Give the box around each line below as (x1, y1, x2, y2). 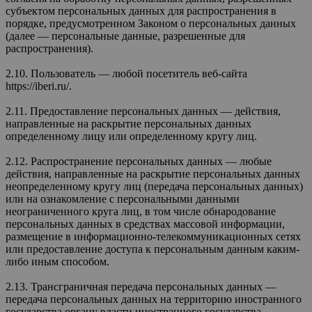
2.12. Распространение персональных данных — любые (6, 155, 272, 167)
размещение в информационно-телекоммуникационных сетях (6, 230, 301, 242)
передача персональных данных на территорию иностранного (6, 292, 302, 305)
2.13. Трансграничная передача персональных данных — (6, 280, 276, 292)
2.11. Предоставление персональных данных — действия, (6, 104, 281, 117)
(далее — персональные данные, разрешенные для (6, 29, 245, 42)
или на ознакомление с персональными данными (6, 192, 240, 205)
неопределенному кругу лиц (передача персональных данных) (6, 180, 303, 192)
